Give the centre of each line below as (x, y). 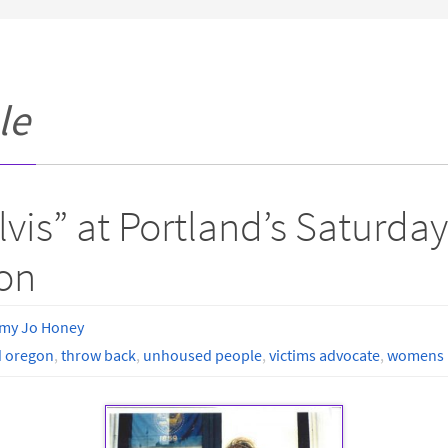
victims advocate (324, 355)
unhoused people (202, 355)
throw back (98, 355)
